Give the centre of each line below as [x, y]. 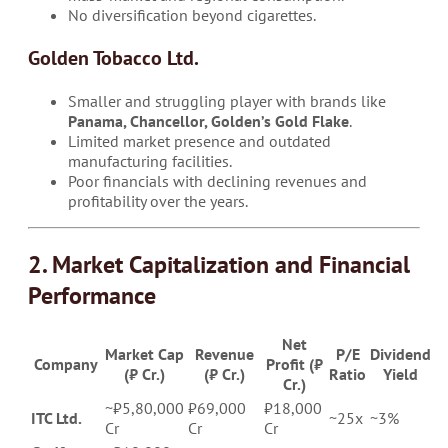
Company [66, 363]
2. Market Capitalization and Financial [219, 264]
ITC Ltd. [56, 417]
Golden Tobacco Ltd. [113, 57]
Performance [92, 295]
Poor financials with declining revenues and [217, 180]
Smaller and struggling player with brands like [227, 100]
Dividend [400, 353]
